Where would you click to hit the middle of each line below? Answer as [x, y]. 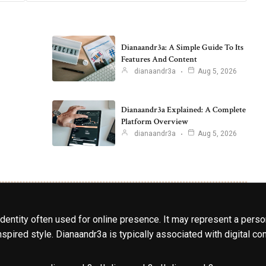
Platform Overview [154, 122]
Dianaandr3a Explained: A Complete [183, 110]
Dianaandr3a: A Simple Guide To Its [182, 47]
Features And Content [159, 59]
